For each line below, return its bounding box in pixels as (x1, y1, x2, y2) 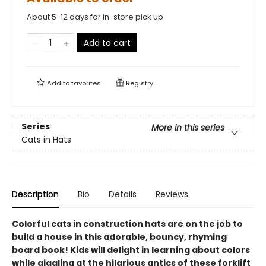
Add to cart (84, 37, 131, 49)
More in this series (151, 122, 224, 134)
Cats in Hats (21, 134, 71, 146)
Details (109, 188, 137, 200)
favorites (71, 78, 101, 88)
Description (12, 188, 59, 200)
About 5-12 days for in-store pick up (27, 11, 163, 23)
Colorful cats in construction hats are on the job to (12, 218, 243, 230)
